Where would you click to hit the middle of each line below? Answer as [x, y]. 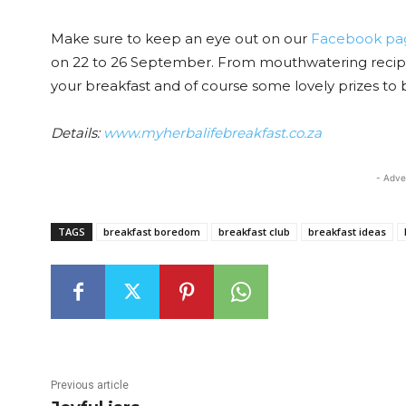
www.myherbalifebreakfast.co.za [216, 133]
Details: [77, 133]
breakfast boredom [152, 232]
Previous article [90, 386]
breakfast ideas [347, 232]
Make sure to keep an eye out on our [181, 39]
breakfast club [254, 232]
